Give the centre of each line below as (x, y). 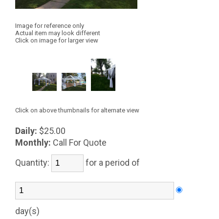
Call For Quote (80, 142)
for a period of (115, 163)
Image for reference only (50, 25)
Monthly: (33, 142)
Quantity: (33, 163)
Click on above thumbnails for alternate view (77, 110)
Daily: (26, 131)
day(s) (30, 211)
